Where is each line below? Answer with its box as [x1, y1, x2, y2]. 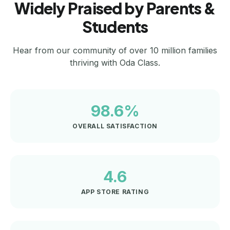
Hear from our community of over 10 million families [13, 45, 217, 55]
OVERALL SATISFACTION [72, 122, 158, 130]
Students [82, 16, 148, 36]
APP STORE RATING [81, 187, 149, 196]
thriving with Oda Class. [70, 57, 160, 68]
